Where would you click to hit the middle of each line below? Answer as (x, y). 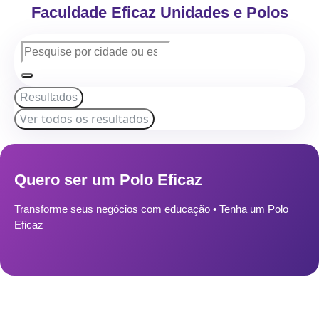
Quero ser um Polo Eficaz (108, 180)
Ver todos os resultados (84, 119)
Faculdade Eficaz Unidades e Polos (159, 12)
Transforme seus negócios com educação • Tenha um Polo (151, 209)
